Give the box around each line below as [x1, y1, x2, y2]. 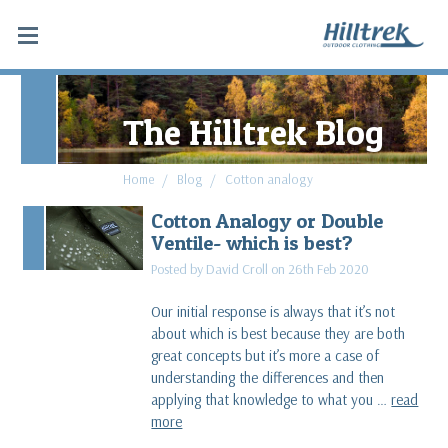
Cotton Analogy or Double [151, 207, 384, 233]
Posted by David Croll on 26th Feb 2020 [151, 259, 370, 278]
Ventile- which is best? [151, 229, 354, 255]
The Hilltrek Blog [122, 110, 384, 154]
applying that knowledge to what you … [151, 389, 392, 409]
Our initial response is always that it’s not [151, 301, 396, 321]
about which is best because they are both [151, 323, 406, 343]
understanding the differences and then [151, 367, 385, 387]
